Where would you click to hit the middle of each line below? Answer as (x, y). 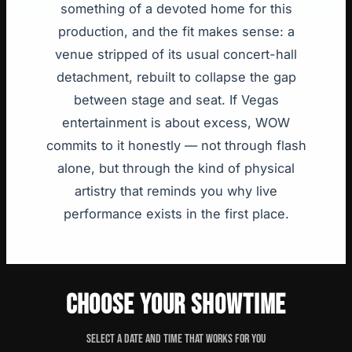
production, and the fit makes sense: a (176, 32)
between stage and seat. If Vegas (176, 100)
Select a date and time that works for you (176, 339)
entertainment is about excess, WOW (176, 123)
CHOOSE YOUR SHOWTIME (176, 306)
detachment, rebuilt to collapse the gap (176, 77)
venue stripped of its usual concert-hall (176, 55)
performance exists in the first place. (176, 214)
